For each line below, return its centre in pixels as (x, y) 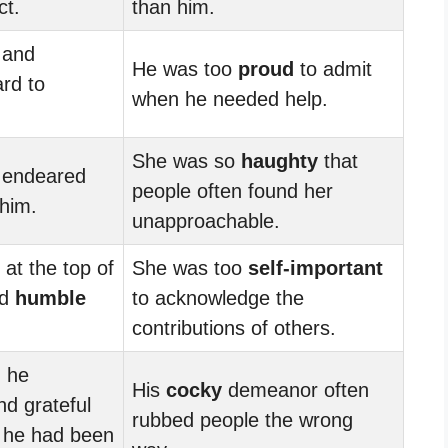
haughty (279, 160)
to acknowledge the (218, 297)
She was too (190, 267)
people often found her (232, 190)
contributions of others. (234, 327)
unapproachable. (206, 220)
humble (50, 297)
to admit (333, 68)
